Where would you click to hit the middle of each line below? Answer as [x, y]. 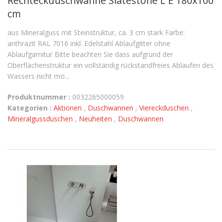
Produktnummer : [39, 97]
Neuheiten [96, 119]
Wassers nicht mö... [38, 76]
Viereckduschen [165, 108]
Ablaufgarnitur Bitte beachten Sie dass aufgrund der [90, 54]
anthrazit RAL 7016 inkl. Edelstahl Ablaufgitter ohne [89, 43]
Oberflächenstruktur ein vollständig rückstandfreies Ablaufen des [111, 65]
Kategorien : [29, 108]
